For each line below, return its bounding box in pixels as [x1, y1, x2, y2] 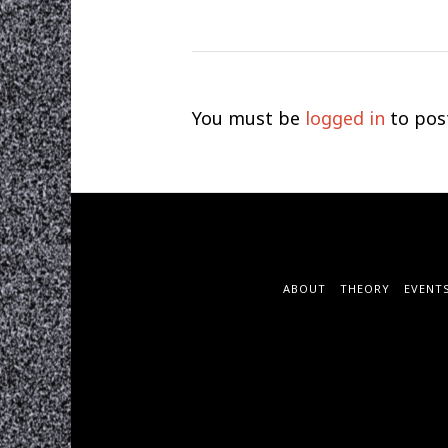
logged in [304, 105, 385, 130]
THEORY [339, 280, 390, 296]
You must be [191, 105, 305, 130]
